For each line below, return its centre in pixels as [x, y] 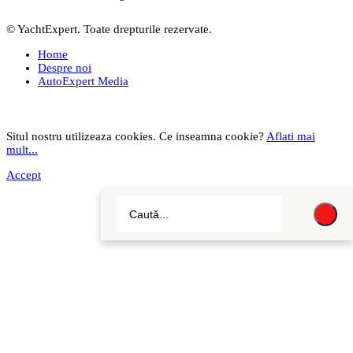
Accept [24, 175]
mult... [22, 150]
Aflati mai [291, 137]
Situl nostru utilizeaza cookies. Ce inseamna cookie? [136, 137]
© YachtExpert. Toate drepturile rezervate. [109, 30]
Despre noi [65, 68]
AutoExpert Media [83, 82]
